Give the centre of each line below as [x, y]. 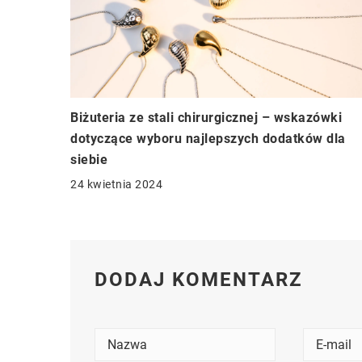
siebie [89, 159]
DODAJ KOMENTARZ [199, 279]
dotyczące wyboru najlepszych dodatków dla [208, 138]
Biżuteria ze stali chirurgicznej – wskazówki [206, 117]
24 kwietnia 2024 [116, 184]
